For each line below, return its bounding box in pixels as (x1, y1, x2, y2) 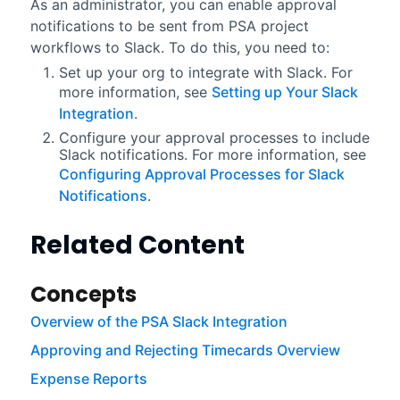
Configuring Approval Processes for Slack (58, 164, 345, 183)
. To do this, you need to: (160, 37, 329, 56)
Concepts (29, 279, 137, 309)
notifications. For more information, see (95, 145, 366, 163)
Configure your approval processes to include (58, 128, 370, 146)
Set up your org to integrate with (58, 62, 287, 81)
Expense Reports (29, 369, 147, 387)
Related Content (29, 227, 245, 262)
